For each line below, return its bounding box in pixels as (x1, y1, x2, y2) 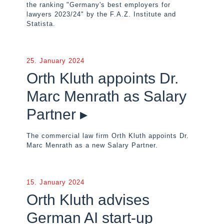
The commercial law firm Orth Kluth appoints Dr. (26, 132, 189, 139)
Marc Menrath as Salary (26, 88, 186, 104)
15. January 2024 (26, 178, 84, 186)
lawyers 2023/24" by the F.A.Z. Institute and (26, 10, 176, 18)
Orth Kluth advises (26, 191, 149, 208)
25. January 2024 (26, 57, 84, 64)
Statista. (26, 20, 55, 27)
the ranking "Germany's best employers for (26, 1, 170, 8)
